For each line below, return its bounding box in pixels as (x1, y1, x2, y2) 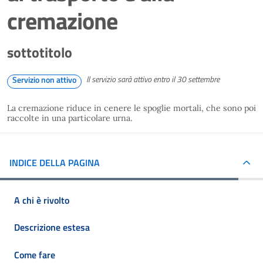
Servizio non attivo (12, 73, 76, 86)
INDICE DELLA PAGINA (9, 155, 100, 170)
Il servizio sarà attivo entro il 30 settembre (86, 73, 220, 86)
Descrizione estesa (14, 220, 90, 235)
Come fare (14, 247, 55, 262)
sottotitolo (7, 42, 72, 63)
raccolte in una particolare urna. (7, 113, 137, 123)
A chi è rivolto (14, 193, 69, 207)
